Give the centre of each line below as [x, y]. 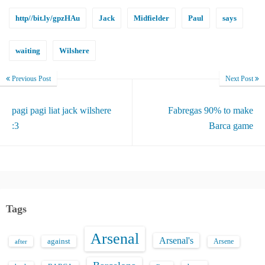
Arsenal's [176, 240]
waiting [28, 51]
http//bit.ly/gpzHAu [48, 18]
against [59, 241]
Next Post [240, 79]
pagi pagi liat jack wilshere [62, 110]
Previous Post [30, 79]
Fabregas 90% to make [211, 110]
